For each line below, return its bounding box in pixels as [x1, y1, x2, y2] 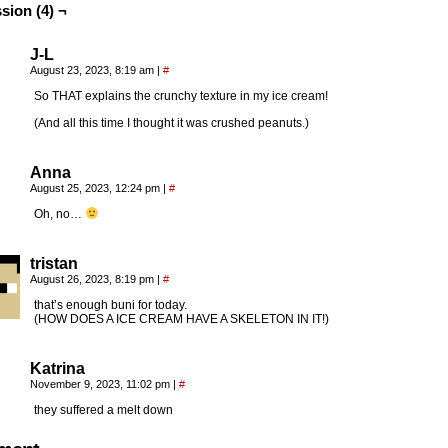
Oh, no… [34, 207, 85, 221]
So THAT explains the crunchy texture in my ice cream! [34, 89, 328, 103]
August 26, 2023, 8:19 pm [30, 273, 157, 285]
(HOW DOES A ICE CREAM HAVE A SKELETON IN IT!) [34, 312, 329, 326]
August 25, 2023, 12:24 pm [30, 182, 163, 194]
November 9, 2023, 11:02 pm [30, 378, 173, 390]
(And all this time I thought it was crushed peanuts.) [34, 116, 309, 130]
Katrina [30, 360, 85, 377]
